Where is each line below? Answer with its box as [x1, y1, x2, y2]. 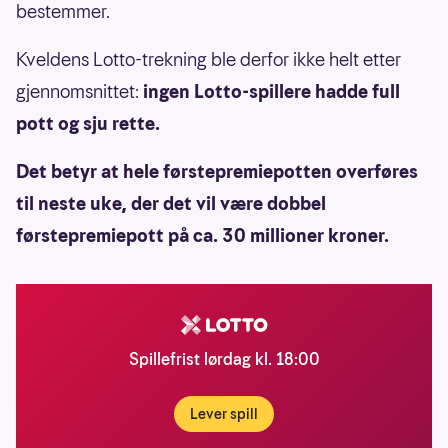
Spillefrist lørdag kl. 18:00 [128, 347, 320, 371]
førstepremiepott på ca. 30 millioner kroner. [16, 222, 389, 248]
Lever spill [190, 403, 258, 424]
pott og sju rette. [16, 110, 160, 136]
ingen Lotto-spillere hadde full [143, 78, 400, 104]
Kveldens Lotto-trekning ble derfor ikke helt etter [16, 46, 401, 72]
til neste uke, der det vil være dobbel [16, 190, 326, 216]
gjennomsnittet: [16, 78, 143, 104]
